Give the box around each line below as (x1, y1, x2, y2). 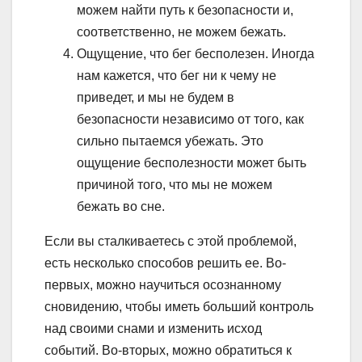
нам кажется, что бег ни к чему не (77, 69, 276, 83)
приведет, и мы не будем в (77, 90, 234, 105)
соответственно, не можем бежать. (77, 25, 286, 40)
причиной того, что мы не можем (77, 178, 272, 192)
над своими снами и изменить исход (44, 322, 262, 336)
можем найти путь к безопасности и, (77, 3, 293, 18)
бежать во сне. (77, 200, 165, 214)
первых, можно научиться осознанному (44, 278, 281, 293)
